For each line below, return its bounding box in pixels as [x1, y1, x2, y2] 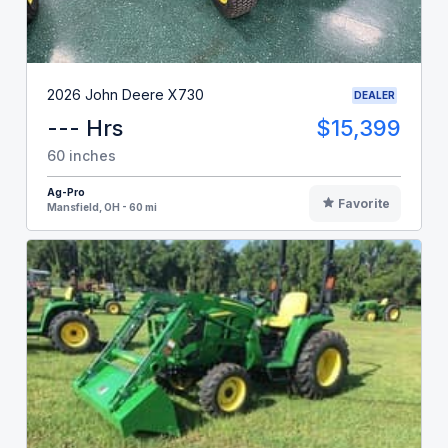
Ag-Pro [47, 185, 85, 198]
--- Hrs [47, 114, 123, 141]
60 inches [47, 146, 116, 164]
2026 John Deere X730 [47, 86, 204, 104]
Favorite [337, 195, 390, 211]
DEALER [354, 88, 395, 101]
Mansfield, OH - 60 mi [47, 200, 157, 213]
